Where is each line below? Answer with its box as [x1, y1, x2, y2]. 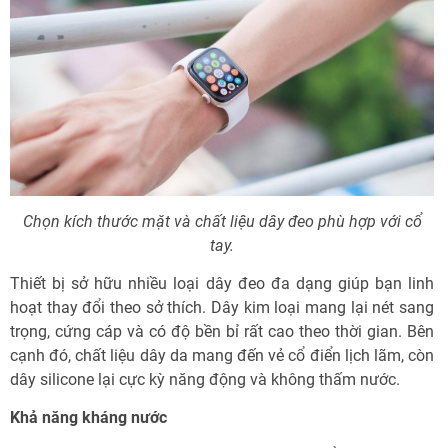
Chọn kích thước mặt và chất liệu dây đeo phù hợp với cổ [22, 211, 422, 231]
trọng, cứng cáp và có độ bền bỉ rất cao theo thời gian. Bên [10, 321, 434, 341]
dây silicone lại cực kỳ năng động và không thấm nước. [10, 369, 400, 389]
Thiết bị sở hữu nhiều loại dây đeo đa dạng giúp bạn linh [10, 273, 434, 293]
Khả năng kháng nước [10, 407, 167, 427]
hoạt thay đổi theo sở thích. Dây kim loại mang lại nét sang [10, 297, 434, 317]
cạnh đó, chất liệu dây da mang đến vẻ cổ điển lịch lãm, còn [10, 345, 434, 365]
